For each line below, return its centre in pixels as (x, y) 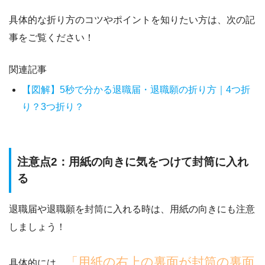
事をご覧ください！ (51, 37)
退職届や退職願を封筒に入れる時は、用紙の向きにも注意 (132, 209)
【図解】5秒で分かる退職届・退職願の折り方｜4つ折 (136, 89)
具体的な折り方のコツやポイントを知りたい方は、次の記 (132, 20)
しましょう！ (37, 227)
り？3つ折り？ (53, 106)
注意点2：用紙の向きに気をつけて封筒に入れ (133, 161)
